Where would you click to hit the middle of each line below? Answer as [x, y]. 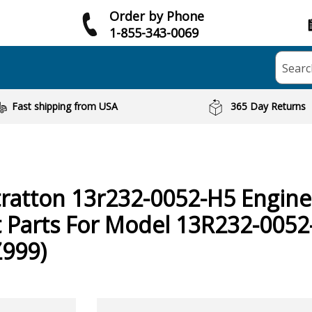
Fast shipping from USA [64, 106]
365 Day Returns [268, 106]
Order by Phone [157, 16]
